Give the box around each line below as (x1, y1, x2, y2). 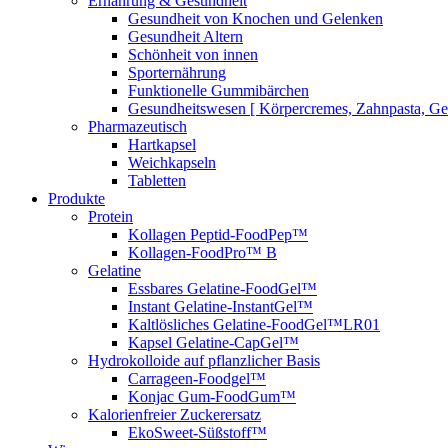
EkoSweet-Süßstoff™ (128, 424, 267, 441)
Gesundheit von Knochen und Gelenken (128, 10, 383, 27)
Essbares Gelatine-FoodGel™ (128, 280, 317, 297)
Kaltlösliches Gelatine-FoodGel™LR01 (128, 316, 380, 333)
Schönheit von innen (128, 46, 258, 63)
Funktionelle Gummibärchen (128, 82, 309, 99)
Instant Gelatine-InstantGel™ (128, 298, 313, 315)
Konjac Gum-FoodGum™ (128, 388, 296, 405)
